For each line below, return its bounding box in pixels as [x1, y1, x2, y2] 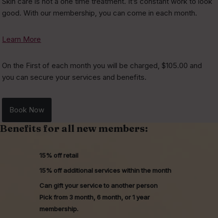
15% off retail [39, 151, 78, 160]
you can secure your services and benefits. [2, 73, 147, 82]
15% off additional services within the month [39, 166, 171, 175]
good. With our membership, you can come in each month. [2, 8, 198, 18]
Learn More [2, 35, 41, 44]
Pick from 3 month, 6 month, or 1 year [39, 193, 150, 201]
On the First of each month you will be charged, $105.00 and [2, 61, 202, 71]
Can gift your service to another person [39, 182, 158, 190]
